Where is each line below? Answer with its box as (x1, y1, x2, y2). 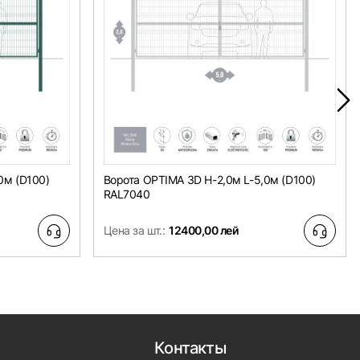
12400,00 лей (169, 223, 238, 238)
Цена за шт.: (103, 223, 166, 238)
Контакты (154, 338, 227, 358)
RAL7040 (103, 187, 150, 202)
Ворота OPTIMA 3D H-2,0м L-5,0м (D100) (103, 173, 316, 187)
